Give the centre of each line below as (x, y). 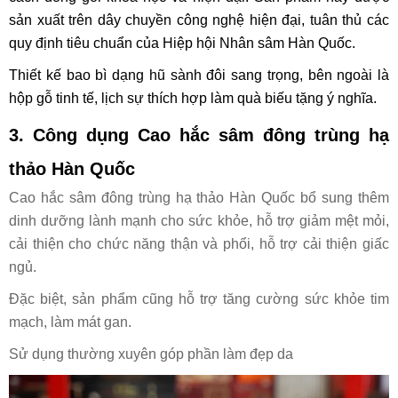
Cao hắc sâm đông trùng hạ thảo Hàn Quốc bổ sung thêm (199, 198)
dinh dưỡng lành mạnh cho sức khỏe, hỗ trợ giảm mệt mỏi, (199, 221)
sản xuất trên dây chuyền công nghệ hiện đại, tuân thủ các (199, 20)
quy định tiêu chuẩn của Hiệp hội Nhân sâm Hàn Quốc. (182, 44)
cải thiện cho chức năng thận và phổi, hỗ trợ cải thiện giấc (199, 244)
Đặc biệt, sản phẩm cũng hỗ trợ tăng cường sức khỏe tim (199, 299)
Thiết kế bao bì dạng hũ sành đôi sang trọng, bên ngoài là (199, 76)
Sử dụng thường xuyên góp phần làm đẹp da (151, 354)
